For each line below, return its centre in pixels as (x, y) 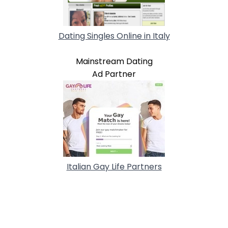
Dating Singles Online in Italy (114, 36)
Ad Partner (114, 74)
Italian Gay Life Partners (114, 166)
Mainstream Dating (114, 61)
